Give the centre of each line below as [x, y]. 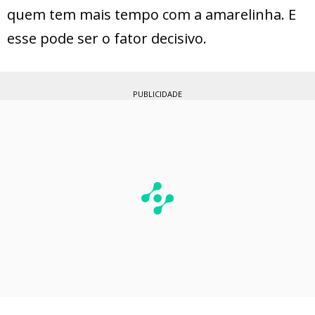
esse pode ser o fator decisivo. [107, 38]
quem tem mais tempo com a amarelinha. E [152, 14]
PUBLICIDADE [157, 94]
